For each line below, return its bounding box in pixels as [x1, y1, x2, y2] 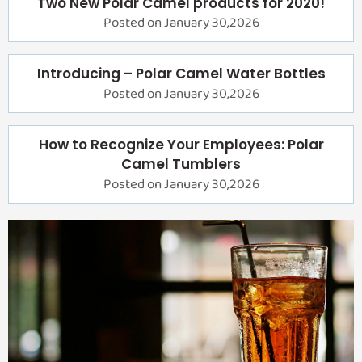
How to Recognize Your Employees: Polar [38, 135, 324, 155]
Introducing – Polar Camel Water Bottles [36, 64, 326, 84]
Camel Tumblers [121, 154, 241, 175]
